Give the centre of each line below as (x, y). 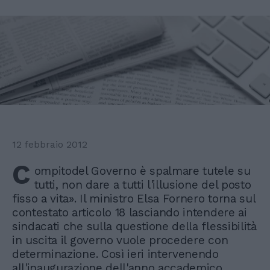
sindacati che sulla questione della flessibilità (134, 227)
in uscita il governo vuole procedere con (120, 240)
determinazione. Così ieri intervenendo (115, 254)
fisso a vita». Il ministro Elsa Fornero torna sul (134, 199)
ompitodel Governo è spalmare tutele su (142, 171)
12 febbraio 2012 (50, 145)
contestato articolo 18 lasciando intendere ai (130, 213)
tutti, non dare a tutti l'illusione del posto (143, 185)
